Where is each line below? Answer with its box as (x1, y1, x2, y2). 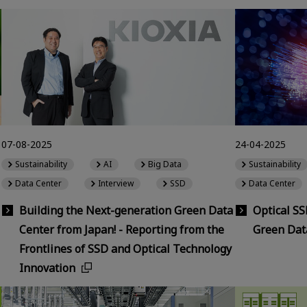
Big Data (148, 158, 182, 171)
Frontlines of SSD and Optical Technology (19, 241, 232, 256)
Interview (98, 177, 134, 190)
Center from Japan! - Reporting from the (19, 221, 224, 237)
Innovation (19, 260, 75, 275)
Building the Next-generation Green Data (19, 202, 233, 218)
